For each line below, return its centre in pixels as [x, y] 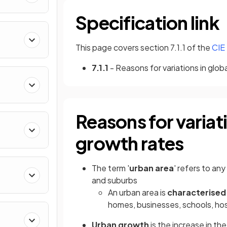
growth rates [130, 143]
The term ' [110, 168]
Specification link [148, 23]
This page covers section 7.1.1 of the [144, 47]
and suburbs [115, 180]
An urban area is [138, 192]
